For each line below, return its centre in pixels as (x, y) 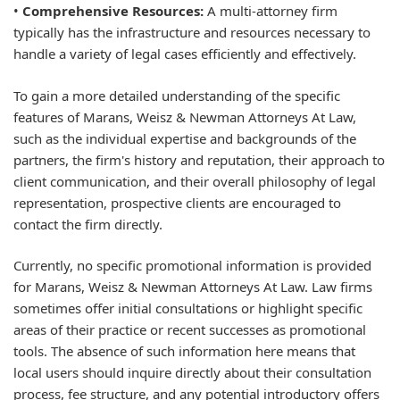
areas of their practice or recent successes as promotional (190, 330)
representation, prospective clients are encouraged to (177, 202)
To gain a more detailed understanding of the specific (177, 95)
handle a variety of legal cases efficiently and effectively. (185, 54)
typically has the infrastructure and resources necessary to (192, 33)
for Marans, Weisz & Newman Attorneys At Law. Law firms (193, 287)
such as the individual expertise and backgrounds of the (185, 138)
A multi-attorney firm (271, 11)
